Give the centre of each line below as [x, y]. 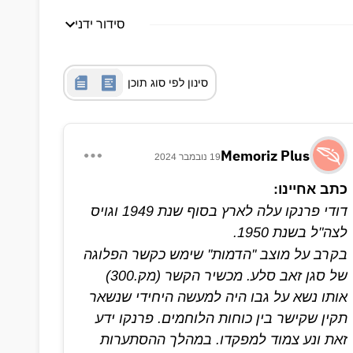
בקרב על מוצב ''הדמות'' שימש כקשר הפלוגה [216, 255]
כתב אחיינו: [311, 189]
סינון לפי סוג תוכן [167, 82]
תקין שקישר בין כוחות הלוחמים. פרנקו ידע [222, 318]
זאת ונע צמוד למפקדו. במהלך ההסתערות [224, 340]
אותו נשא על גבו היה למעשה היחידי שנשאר [219, 297]
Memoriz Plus [266, 155]
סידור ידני [100, 24]
